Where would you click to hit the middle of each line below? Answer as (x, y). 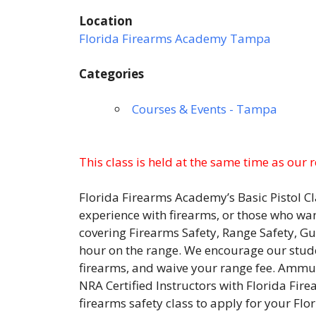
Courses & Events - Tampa (205, 109)
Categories (111, 74)
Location (106, 21)
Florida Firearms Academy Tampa (175, 38)
